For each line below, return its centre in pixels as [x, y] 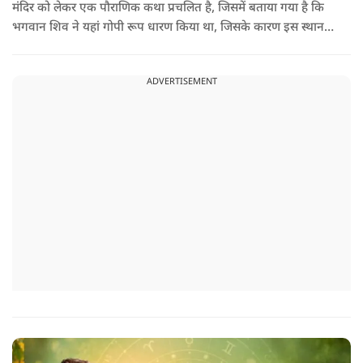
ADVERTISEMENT [181, 81]
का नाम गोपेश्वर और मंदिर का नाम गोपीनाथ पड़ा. [122, 47]
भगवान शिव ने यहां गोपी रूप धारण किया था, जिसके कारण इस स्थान [168, 28]
